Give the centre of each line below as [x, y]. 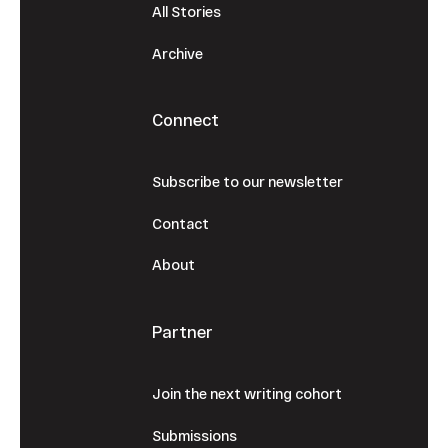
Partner [182, 331]
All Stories [186, 12]
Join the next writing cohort [246, 394]
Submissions [194, 435]
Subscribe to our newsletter [247, 182]
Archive [177, 53]
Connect [185, 120]
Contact [180, 223]
